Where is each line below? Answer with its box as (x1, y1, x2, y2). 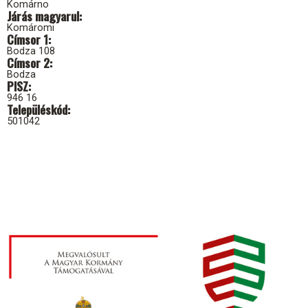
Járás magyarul (7, 6, 79, 25)
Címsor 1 (7, 30, 48, 48)
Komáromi (7, 21, 54, 34)
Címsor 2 (7, 53, 49, 71)
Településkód (7, 100, 67, 118)
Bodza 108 (7, 44, 55, 57)
